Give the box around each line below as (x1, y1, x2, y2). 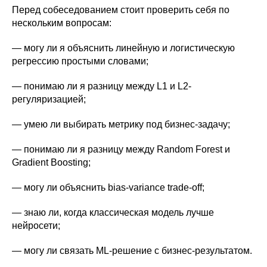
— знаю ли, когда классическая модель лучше (12, 207, 214, 218)
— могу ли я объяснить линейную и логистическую (12, 42, 235, 53)
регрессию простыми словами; (12, 55, 148, 66)
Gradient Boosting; (12, 157, 91, 167)
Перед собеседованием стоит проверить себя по (12, 4, 229, 15)
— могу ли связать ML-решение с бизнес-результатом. (12, 245, 252, 256)
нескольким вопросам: (12, 17, 111, 28)
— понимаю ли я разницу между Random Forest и (12, 144, 230, 154)
